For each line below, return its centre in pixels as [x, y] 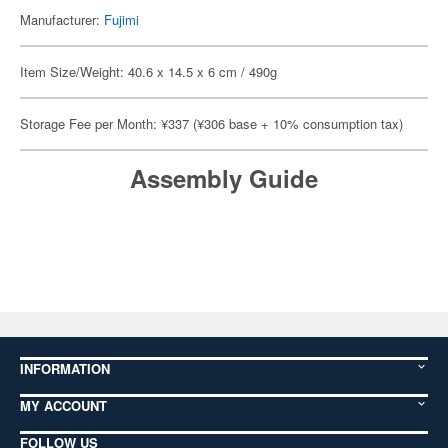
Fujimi [121, 19]
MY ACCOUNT [63, 405]
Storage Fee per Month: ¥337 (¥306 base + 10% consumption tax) [211, 123]
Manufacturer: [62, 19]
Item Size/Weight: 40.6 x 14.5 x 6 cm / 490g [148, 71]
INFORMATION [65, 368]
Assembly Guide [224, 178]
